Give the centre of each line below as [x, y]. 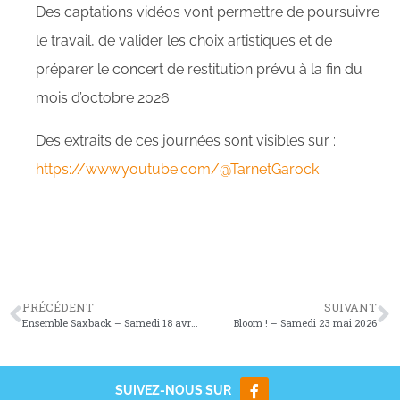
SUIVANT [350, 307]
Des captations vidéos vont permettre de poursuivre [208, 12]
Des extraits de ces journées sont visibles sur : [186, 141]
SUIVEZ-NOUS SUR [173, 390]
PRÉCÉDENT [58, 307]
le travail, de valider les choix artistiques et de [184, 41]
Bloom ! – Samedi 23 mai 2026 [305, 323]
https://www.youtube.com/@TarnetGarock [177, 169]
